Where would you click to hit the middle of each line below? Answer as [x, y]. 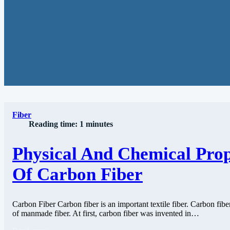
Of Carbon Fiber [78, 175]
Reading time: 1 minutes [71, 124]
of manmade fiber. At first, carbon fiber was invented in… [106, 214]
